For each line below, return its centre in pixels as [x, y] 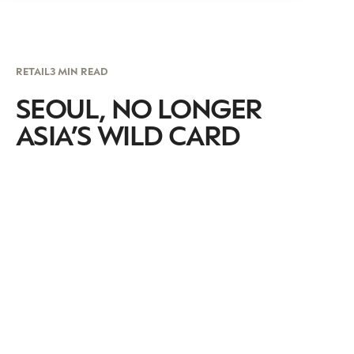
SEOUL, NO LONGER [139, 107]
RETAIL [33, 71]
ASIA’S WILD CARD [128, 134]
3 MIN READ [79, 71]
